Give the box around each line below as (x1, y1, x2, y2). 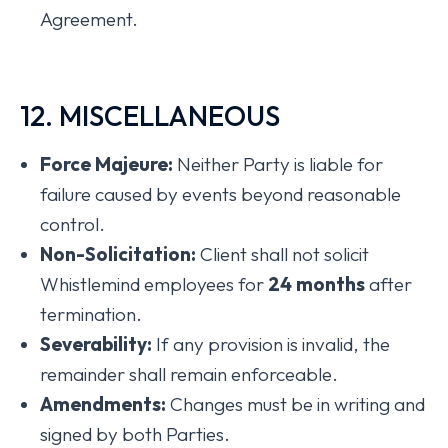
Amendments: (40, 392, 166, 416)
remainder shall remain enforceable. (40, 362, 338, 386)
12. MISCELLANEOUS (20, 98, 280, 133)
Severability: (40, 332, 152, 356)
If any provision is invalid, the (152, 332, 390, 356)
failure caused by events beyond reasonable (40, 182, 401, 206)
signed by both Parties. (40, 422, 230, 446)
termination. (40, 302, 142, 326)
